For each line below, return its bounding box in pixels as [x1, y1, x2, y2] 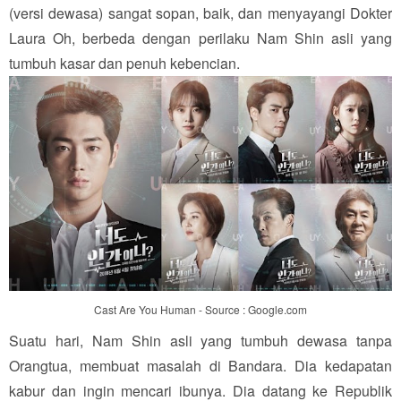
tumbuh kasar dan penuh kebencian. [9, 52, 240, 73]
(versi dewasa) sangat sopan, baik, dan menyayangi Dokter [9, 2, 392, 23]
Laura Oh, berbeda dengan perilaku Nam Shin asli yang [9, 27, 392, 48]
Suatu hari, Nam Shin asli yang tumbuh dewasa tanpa [9, 329, 392, 351]
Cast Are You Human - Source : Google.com [94, 301, 307, 317]
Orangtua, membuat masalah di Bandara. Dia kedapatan [9, 354, 392, 376]
